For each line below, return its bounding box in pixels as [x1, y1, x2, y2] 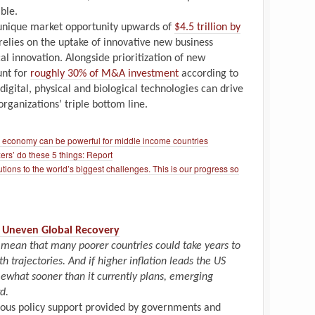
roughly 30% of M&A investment [30, 67, 179, 79]
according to [179, 67, 238, 79]
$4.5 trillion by [174, 21, 240, 33]
